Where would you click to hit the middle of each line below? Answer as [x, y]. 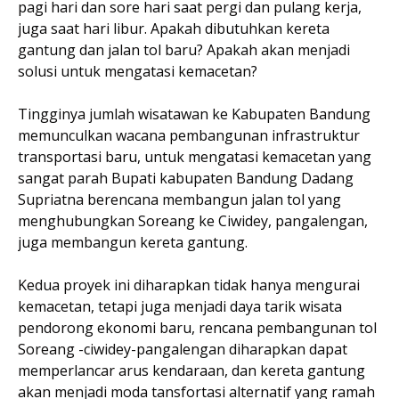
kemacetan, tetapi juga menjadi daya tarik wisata [180, 306]
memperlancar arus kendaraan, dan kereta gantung [191, 370]
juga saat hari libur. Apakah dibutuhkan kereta [174, 28]
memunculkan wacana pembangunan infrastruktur [189, 135]
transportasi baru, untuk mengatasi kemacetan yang [195, 156]
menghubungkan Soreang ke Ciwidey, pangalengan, [193, 220]
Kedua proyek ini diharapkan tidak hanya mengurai [189, 285]
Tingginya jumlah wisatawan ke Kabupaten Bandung [194, 114]
